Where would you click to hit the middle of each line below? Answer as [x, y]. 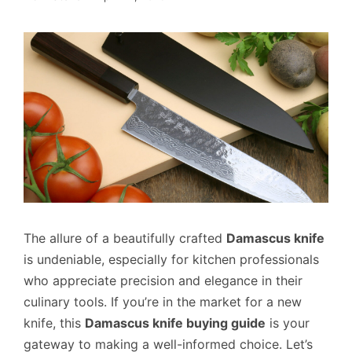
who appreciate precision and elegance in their [163, 281]
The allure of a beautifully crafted [125, 238]
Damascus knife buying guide [175, 323]
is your [288, 323]
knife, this [54, 323]
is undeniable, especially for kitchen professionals [171, 260]
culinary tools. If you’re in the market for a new [163, 302]
